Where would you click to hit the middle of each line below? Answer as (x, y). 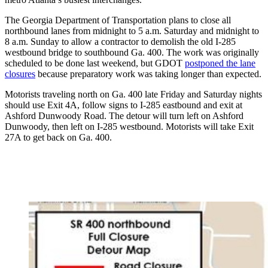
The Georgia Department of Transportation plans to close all (118, 20)
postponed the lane (220, 63)
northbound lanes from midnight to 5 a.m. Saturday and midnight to (132, 31)
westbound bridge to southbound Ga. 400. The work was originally (132, 53)
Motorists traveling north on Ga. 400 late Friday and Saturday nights (133, 95)
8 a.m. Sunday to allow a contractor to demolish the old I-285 (120, 42)
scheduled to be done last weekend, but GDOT (95, 63)
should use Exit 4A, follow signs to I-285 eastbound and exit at (124, 105)
